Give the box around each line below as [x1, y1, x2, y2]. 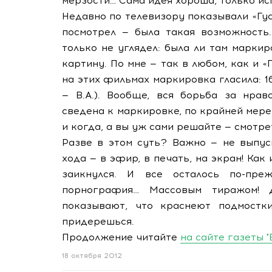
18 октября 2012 [62, 252, 122, 260]
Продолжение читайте [62, 231, 180, 243]
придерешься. [62, 216, 134, 227]
